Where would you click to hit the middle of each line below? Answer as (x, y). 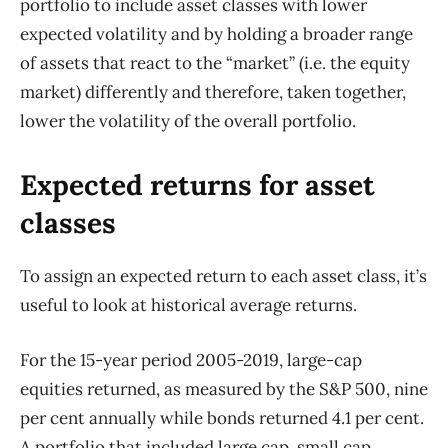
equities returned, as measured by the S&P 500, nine (224, 389)
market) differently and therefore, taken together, (213, 92)
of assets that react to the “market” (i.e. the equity (215, 63)
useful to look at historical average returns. (188, 305)
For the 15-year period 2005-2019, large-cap (191, 360)
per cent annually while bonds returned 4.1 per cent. (222, 418)
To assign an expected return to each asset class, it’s (223, 276)
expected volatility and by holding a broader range (216, 34)
